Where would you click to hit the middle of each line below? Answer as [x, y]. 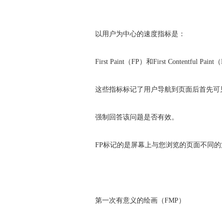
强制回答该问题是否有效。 [137, 117]
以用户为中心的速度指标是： [140, 34]
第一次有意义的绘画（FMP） [140, 200]
